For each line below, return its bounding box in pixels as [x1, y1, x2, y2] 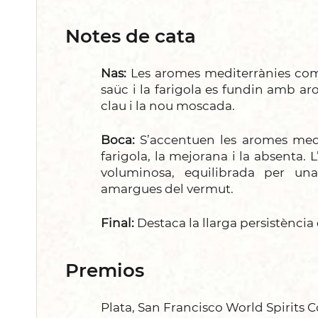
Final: [101, 215, 134, 230]
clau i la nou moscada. [101, 98, 235, 113]
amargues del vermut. [101, 181, 234, 196]
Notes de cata [65, 24, 196, 48]
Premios [65, 258, 144, 282]
